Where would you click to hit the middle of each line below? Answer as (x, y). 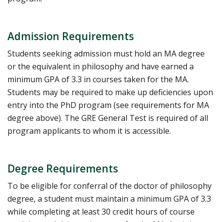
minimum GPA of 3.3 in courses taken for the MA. (98, 80)
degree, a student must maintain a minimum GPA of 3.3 (109, 199)
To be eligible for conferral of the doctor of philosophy (110, 186)
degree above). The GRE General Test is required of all (108, 118)
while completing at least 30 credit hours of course (101, 212)
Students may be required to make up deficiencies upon (110, 92)
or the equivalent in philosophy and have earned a (101, 67)
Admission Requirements (71, 36)
